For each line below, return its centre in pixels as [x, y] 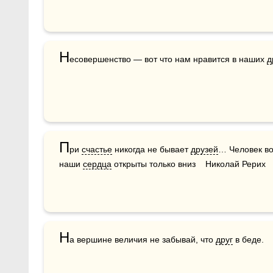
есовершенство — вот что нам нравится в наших [168, 59]
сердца [97, 164]
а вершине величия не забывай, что [143, 239]
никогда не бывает [151, 149]
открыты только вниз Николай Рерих [189, 164]
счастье [97, 149]
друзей [204, 149]
